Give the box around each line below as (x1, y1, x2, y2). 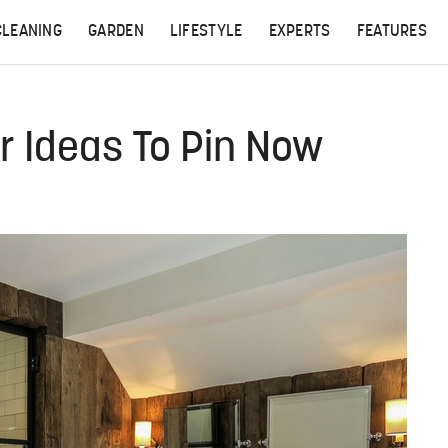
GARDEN (88, 24, 144, 40)
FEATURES (356, 24, 428, 40)
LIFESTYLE (169, 24, 243, 40)
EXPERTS (268, 24, 331, 40)
